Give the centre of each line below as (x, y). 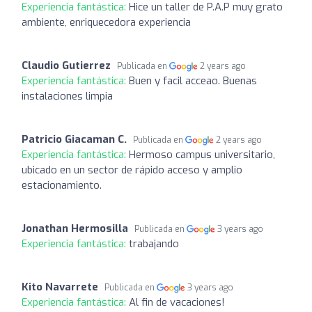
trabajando (154, 243)
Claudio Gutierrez (66, 65)
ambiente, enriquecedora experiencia (106, 22)
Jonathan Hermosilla (75, 228)
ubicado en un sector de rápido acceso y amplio (132, 170)
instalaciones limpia (67, 96)
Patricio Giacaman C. (74, 139)
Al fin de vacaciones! (177, 302)
